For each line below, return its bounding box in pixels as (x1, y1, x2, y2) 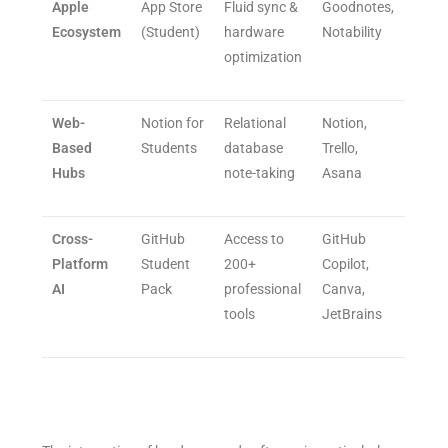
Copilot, (322, 255, 370, 272)
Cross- (52, 230, 94, 247)
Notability (322, 23, 383, 40)
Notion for (141, 114, 205, 131)
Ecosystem (52, 23, 122, 40)
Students (141, 139, 198, 156)
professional (224, 280, 302, 297)
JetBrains (322, 305, 383, 322)
